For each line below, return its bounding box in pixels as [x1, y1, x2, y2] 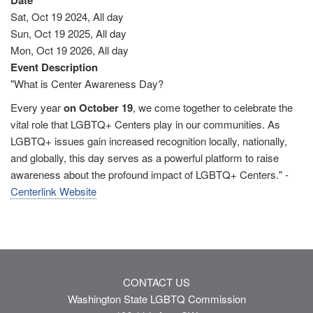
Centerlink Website [10, 184, 96, 199]
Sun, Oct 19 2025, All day [10, 26, 126, 41]
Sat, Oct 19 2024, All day [10, 9, 124, 24]
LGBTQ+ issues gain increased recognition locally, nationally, [10, 133, 287, 149]
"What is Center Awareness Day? [10, 76, 163, 92]
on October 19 [64, 100, 133, 116]
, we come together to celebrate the [133, 100, 293, 115]
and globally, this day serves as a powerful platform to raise [10, 150, 279, 166]
